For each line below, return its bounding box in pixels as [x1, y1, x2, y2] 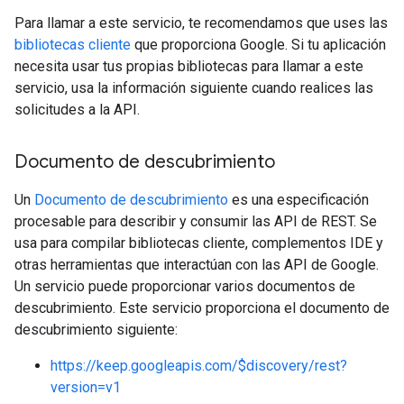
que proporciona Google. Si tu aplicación [131, 36, 386, 53]
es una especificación [228, 191, 369, 208]
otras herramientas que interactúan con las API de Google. [14, 256, 379, 273]
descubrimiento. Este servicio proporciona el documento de [14, 299, 390, 317]
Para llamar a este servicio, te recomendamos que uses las [14, 14, 388, 32]
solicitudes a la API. [14, 101, 140, 118]
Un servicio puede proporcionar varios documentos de [14, 278, 355, 295]
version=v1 [50, 379, 121, 396]
